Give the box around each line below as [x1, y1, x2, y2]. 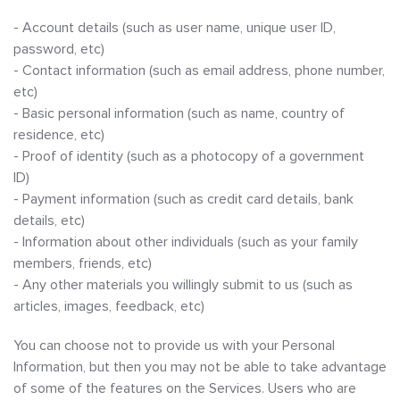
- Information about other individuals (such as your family [13, 233, 358, 251]
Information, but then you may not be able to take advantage [13, 358, 387, 376]
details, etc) [13, 212, 88, 229]
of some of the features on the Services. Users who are [13, 379, 356, 397]
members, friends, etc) [13, 254, 155, 272]
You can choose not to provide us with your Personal [13, 337, 335, 354]
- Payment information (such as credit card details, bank [13, 190, 354, 208]
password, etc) [13, 40, 108, 58]
